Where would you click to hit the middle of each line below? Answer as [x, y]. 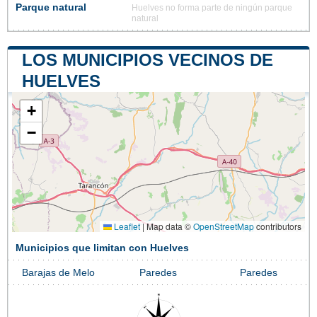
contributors [278, 226]
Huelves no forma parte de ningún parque [212, 8]
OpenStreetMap [224, 226]
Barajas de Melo [58, 273]
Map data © [169, 226]
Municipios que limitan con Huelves [102, 248]
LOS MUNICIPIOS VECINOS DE [148, 60]
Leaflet [126, 226]
